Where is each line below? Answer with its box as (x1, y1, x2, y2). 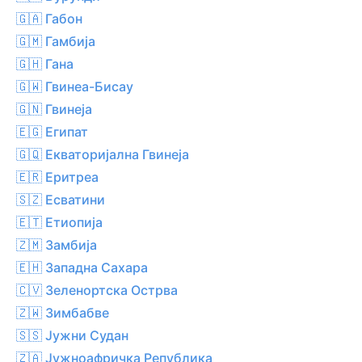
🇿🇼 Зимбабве (16, 304, 109, 321)
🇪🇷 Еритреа (16, 168, 99, 185)
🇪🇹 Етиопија (16, 213, 103, 230)
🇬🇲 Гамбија (16, 32, 95, 49)
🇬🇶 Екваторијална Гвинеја (16, 145, 189, 162)
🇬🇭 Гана (16, 55, 74, 72)
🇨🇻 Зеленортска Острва (16, 281, 178, 298)
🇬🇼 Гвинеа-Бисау (16, 78, 133, 95)
